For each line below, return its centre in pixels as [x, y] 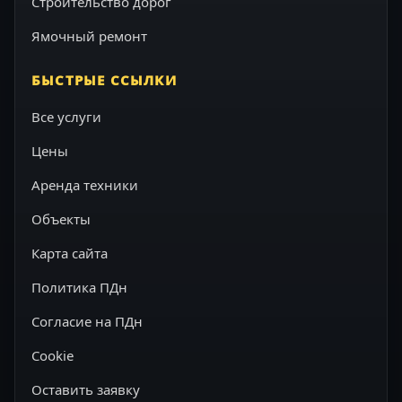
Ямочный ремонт [89, 36]
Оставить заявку [86, 389]
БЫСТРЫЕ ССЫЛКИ [104, 80]
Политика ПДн [79, 287]
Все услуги [66, 117]
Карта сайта [70, 253]
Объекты [61, 219]
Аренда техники [85, 185]
